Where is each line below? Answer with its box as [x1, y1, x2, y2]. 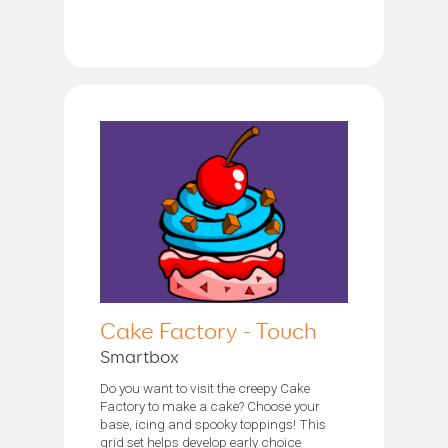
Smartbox [100, 348, 179, 367]
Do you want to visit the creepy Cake [100, 379, 310, 396]
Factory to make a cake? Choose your [100, 397, 320, 414]
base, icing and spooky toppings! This [100, 415, 326, 432]
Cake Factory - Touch [100, 320, 317, 344]
